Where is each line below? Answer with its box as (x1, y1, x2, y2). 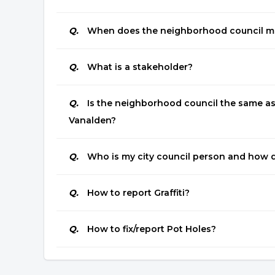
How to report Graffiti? (85, 187, 190, 198)
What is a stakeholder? (85, 61, 193, 72)
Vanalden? (69, 115, 116, 126)
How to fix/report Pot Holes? (85, 223, 216, 234)
